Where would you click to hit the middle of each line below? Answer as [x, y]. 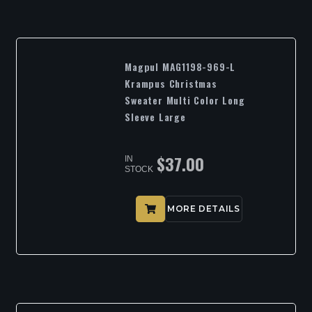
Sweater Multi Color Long [185, 100]
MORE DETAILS [204, 209]
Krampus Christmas [171, 83]
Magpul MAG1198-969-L [180, 66]
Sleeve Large [155, 116]
